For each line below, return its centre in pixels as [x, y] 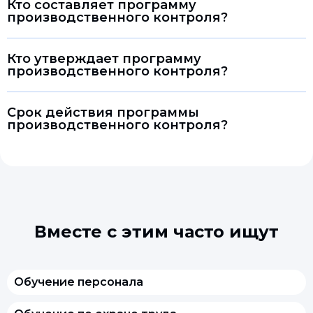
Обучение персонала [79, 282]
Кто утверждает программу [104, 59]
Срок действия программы [103, 112]
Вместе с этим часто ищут [156, 232]
